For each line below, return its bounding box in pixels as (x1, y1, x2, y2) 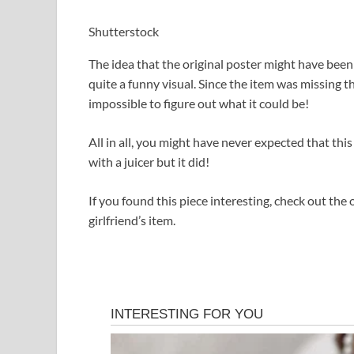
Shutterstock (88, 23, 159, 39)
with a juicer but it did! (88, 153, 209, 169)
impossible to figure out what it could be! (88, 95, 309, 111)
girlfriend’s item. (88, 212, 175, 228)
